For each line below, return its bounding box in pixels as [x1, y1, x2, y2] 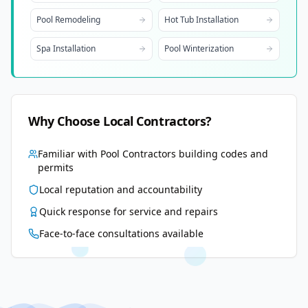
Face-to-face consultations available [39, 227, 203, 240]
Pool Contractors [100, 147, 177, 160]
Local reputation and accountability [39, 183, 202, 196]
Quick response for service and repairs [39, 205, 218, 218]
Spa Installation [36, 43, 96, 54]
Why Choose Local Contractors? [28, 113, 212, 129]
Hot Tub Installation [164, 14, 239, 25]
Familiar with [38, 147, 101, 160]
